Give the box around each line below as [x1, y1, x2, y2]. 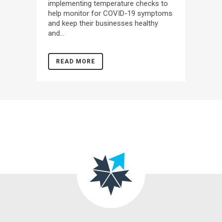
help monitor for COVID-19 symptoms [48, 9, 172, 18]
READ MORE [56, 58, 95, 65]
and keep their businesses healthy [48, 19, 158, 28]
